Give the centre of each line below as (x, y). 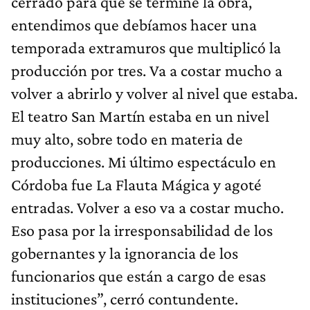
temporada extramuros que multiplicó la (146, 48)
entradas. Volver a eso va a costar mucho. (147, 208)
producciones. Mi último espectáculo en (144, 162)
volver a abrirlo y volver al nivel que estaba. (154, 93)
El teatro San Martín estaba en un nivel (140, 116)
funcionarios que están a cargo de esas (138, 276)
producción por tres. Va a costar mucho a (147, 71)
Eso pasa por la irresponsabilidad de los (142, 230)
